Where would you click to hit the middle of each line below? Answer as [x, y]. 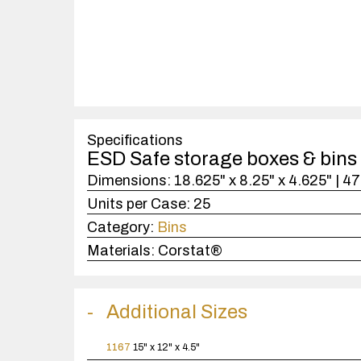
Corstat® [190, 251]
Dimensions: [129, 180]
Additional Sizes [177, 312]
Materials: [121, 251]
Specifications [135, 140]
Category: [120, 227]
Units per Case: [139, 204]
